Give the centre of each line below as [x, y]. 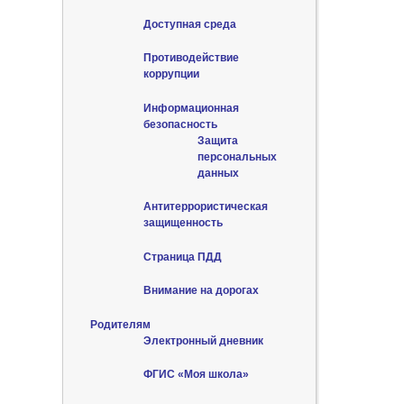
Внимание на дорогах [201, 291]
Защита [217, 140]
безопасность [180, 124]
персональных [237, 156]
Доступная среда [190, 24]
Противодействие [191, 58]
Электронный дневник [203, 340]
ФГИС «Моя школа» [196, 375]
